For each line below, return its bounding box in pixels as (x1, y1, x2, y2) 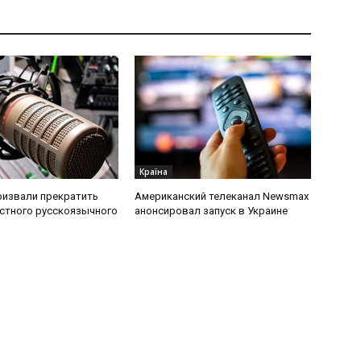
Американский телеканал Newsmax (135, 190, 309, 203)
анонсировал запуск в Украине (135, 205, 288, 218)
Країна (139, 166, 168, 178)
